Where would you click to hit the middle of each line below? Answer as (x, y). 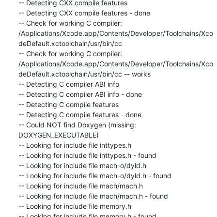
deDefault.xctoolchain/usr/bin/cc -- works (84, 74)
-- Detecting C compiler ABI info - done (80, 94)
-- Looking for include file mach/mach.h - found (93, 196)
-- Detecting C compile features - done (80, 114)
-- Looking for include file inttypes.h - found (87, 155)
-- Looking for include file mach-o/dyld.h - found (95, 175)
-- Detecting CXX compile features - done (84, 13)
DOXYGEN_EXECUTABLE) (58, 135)
